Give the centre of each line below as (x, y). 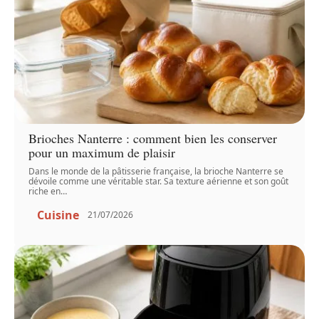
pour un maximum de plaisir (102, 152)
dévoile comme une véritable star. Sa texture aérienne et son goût (159, 181)
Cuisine (58, 215)
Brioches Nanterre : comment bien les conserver (153, 138)
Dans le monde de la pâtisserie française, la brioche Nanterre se (156, 171)
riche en (45, 191)
